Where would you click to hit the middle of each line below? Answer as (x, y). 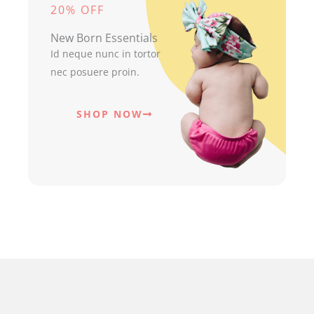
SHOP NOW (109, 114)
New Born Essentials (104, 38)
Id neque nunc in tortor (105, 54)
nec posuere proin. (95, 72)
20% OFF (77, 10)
